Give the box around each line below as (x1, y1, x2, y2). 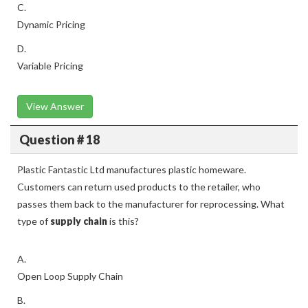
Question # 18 (19, 131, 100, 147)
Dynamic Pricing (17, 19, 85, 30)
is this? (107, 215, 139, 227)
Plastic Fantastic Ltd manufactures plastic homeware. (17, 164, 246, 175)
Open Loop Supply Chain (17, 270, 123, 282)
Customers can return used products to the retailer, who (17, 181, 261, 192)
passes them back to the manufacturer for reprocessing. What (17, 198, 285, 210)
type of (17, 215, 50, 227)
